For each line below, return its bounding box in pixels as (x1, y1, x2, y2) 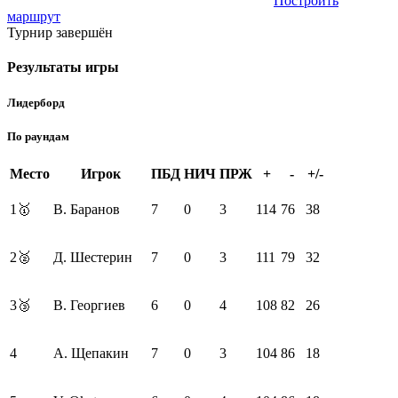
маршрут (7, 9, 60, 25)
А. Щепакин (53, 345, 129, 361)
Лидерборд (7, 95, 65, 109)
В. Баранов (53, 201, 120, 217)
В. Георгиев (53, 297, 125, 313)
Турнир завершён (7, 25, 113, 41)
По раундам (7, 129, 69, 143)
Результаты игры (7, 60, 119, 76)
